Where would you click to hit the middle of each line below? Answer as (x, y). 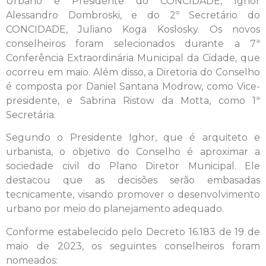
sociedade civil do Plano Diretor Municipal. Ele (133, 166)
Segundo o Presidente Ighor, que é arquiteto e (133, 138)
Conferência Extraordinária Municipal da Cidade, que (133, 58)
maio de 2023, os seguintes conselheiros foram (133, 246)
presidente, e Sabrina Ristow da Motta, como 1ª (133, 100)
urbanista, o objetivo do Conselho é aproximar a (133, 152)
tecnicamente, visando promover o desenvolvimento (133, 195)
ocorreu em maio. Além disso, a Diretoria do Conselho (133, 72)
